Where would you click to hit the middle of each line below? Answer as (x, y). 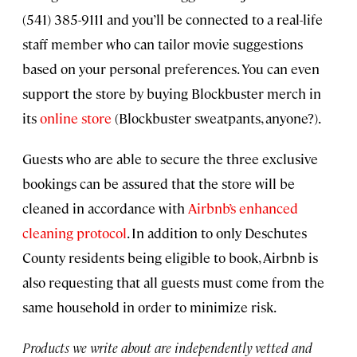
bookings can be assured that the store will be (159, 183)
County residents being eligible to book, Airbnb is (170, 257)
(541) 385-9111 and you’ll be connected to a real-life (173, 19)
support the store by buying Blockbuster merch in (172, 93)
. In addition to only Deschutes (217, 232)
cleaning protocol (75, 232)
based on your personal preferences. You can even (171, 68)
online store (76, 118)
